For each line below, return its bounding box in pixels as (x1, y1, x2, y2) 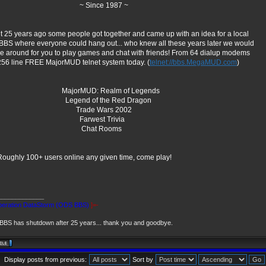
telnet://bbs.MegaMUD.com (150, 58, 237, 66)
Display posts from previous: (4, 256, 87, 263)
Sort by (132, 256, 153, 263)
